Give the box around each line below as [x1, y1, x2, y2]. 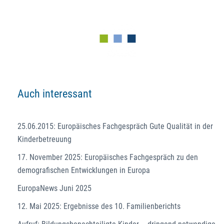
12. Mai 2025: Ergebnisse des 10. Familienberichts [17, 201, 180, 211]
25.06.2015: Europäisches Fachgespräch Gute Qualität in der [17, 121, 213, 131]
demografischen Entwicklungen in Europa [17, 165, 150, 175]
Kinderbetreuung [17, 134, 71, 144]
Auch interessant [17, 87, 92, 100]
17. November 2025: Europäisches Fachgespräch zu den [17, 152, 198, 162]
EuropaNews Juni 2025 [17, 183, 91, 193]
